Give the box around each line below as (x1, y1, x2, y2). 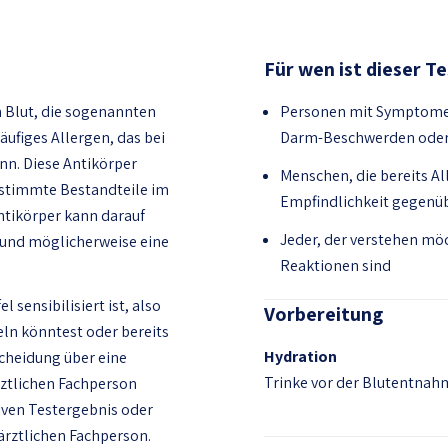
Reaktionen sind (280, 255, 391, 276)
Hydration (264, 346, 337, 367)
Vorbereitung (264, 301, 383, 327)
